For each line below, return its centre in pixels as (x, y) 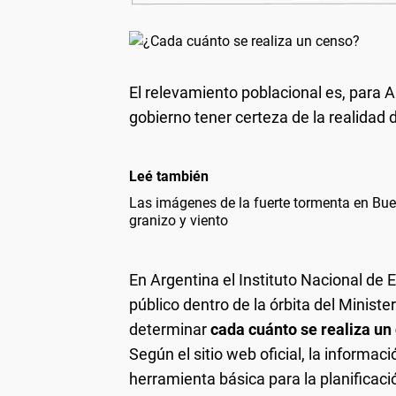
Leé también (169, 176)
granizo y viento (179, 220)
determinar (170, 329)
